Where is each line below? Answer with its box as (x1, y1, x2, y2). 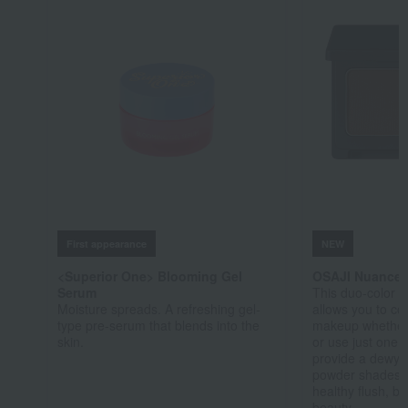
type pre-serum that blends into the (56, 316, 260, 335)
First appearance (66, 237, 147, 251)
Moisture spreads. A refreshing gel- (56, 300, 260, 319)
